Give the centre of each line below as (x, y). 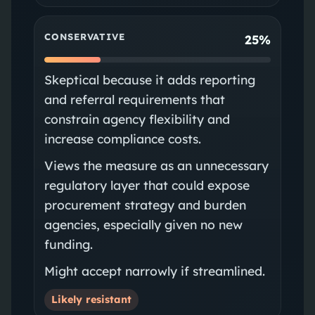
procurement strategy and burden (145, 204)
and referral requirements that (134, 99)
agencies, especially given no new (143, 224)
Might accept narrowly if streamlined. (154, 270)
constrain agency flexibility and (137, 118)
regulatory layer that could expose (147, 185)
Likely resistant (91, 299)
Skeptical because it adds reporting (149, 79)
